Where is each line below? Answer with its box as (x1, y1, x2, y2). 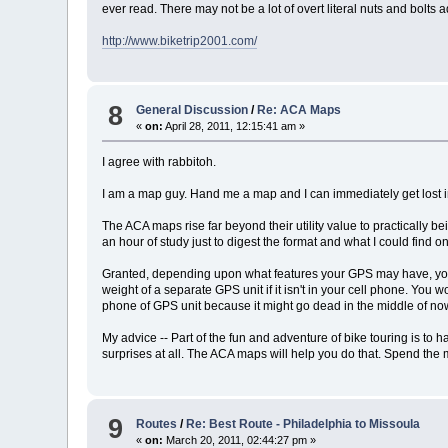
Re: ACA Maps (257, 103, 342, 118)
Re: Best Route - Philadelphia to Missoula (186, 416, 421, 431)
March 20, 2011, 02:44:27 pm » (163, 433, 317, 446)
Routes (136, 416, 178, 431)
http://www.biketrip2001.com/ (102, 33, 258, 48)
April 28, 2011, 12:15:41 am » (163, 120, 306, 133)
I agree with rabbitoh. (102, 155, 217, 170)
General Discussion (136, 103, 249, 118)
